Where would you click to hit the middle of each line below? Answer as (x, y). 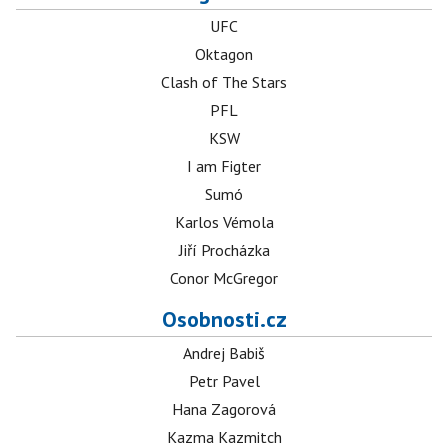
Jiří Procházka (224, 250)
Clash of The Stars (224, 82)
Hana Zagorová (224, 409)
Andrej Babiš (224, 353)
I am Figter (224, 166)
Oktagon (224, 54)
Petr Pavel (224, 381)
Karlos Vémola (224, 222)
